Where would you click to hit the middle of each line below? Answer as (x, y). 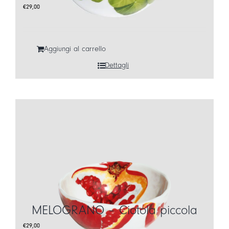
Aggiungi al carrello (75, 49)
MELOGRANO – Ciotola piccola (114, 210)
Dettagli (117, 65)
